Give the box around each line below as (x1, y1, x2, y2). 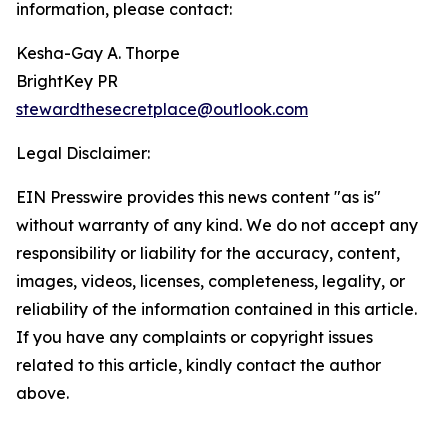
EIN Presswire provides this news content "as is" (16, 187, 381, 208)
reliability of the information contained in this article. (16, 299, 417, 320)
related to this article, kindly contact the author (16, 355, 381, 376)
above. (16, 383, 69, 404)
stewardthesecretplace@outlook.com (16, 99, 308, 120)
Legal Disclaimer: (16, 143, 150, 164)
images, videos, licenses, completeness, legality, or (16, 271, 405, 292)
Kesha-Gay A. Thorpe (16, 43, 180, 64)
